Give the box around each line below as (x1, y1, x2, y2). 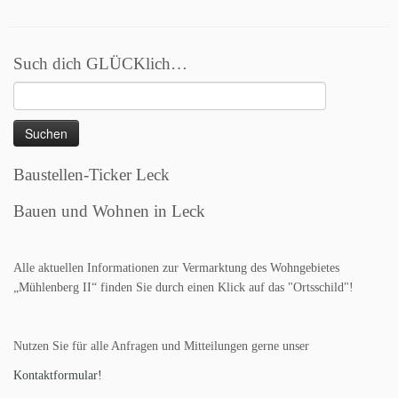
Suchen (12, 84, 49, 97)
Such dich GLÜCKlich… (13, 54, 187, 73)
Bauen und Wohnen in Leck (13, 202, 205, 220)
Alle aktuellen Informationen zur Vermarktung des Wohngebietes (13, 261, 339, 275)
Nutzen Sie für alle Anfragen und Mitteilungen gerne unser (13, 339, 309, 353)
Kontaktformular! (13, 369, 102, 382)
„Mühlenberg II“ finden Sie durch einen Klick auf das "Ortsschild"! (13, 281, 354, 294)
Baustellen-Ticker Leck (13, 165, 170, 184)
